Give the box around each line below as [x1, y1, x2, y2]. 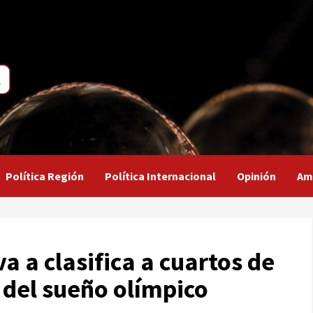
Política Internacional [105, 169, 216, 184]
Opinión [237, 169, 276, 184]
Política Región [6, 169, 84, 184]
